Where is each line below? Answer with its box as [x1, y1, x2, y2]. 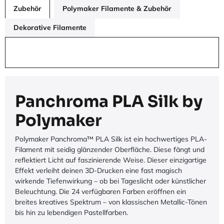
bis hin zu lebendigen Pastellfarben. [15, 208, 128, 217]
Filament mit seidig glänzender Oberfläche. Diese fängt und [15, 145, 204, 154]
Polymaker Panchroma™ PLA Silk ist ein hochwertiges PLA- [15, 134, 207, 144]
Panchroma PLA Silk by [15, 91, 202, 112]
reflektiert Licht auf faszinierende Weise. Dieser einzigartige [15, 155, 206, 165]
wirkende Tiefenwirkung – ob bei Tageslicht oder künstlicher [15, 176, 206, 186]
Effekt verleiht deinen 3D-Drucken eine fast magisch [15, 166, 182, 175]
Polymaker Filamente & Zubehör [62, 4, 171, 13]
